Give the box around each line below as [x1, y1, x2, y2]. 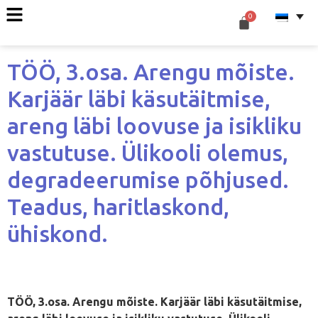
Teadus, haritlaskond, [7, 194, 229, 219]
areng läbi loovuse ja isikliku [7, 113, 302, 138]
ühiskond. [7, 221, 108, 246]
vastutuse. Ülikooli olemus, [7, 140, 288, 165]
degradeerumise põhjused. [7, 167, 289, 192]
